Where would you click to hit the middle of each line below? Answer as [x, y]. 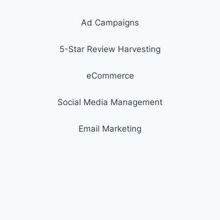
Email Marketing [110, 129]
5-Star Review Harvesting [110, 49]
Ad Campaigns [110, 23]
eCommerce [110, 76]
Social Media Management [110, 102]
